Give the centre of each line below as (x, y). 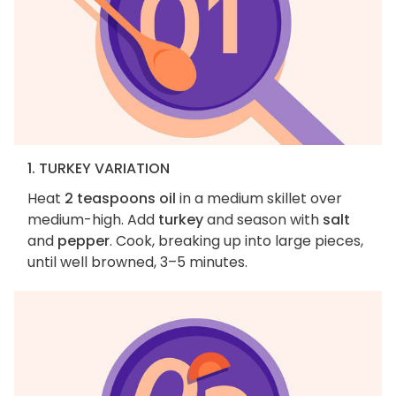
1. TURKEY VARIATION (99, 169)
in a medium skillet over (259, 199)
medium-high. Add (93, 220)
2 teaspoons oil (120, 199)
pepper (84, 241)
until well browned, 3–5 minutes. (137, 263)
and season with (263, 220)
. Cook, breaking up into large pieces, (236, 241)
